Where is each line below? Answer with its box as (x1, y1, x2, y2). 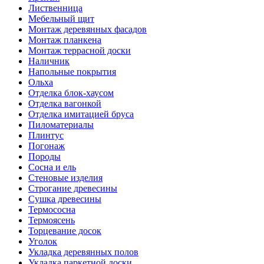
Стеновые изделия (28, 173, 103, 183)
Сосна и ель (28, 162, 76, 172)
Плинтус (28, 130, 64, 140)
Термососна (28, 204, 75, 214)
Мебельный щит (28, 14, 94, 24)
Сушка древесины (28, 194, 101, 204)
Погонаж (28, 141, 65, 151)
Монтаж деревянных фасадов (28, 24, 147, 34)
